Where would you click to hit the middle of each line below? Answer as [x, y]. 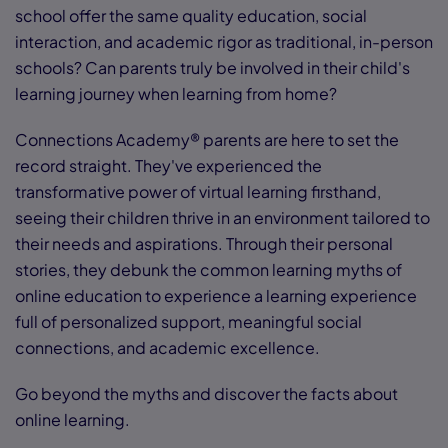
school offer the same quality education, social [191, 16]
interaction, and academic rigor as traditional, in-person [224, 42]
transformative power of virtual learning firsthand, [198, 192]
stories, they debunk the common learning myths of [208, 270]
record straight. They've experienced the [168, 166]
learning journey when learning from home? [176, 94]
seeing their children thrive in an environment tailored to [222, 218]
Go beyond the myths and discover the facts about [206, 394]
